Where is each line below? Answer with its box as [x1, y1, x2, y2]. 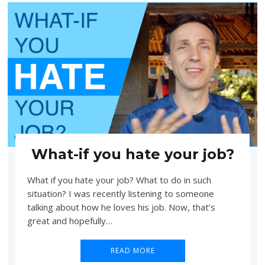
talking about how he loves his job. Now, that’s [27, 201, 215, 213]
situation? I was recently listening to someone [27, 187, 214, 199]
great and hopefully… [27, 214, 112, 227]
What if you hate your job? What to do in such [27, 173, 211, 186]
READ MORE [110, 245, 155, 256]
